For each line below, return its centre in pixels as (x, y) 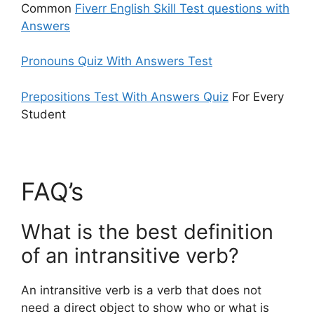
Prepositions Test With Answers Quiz (125, 96)
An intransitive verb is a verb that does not (141, 290)
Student (43, 114)
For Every (256, 96)
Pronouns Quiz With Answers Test (117, 61)
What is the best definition (147, 231)
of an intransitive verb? (130, 255)
